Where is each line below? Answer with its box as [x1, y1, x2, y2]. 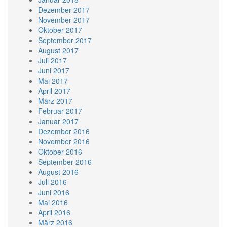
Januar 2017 [38, 116, 79, 126]
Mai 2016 [38, 197, 68, 207]
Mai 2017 [38, 75, 68, 86]
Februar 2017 [38, 106, 82, 116]
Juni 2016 [38, 187, 69, 197]
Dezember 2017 [38, 5, 90, 15]
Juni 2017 [38, 65, 69, 75]
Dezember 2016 [38, 126, 90, 136]
